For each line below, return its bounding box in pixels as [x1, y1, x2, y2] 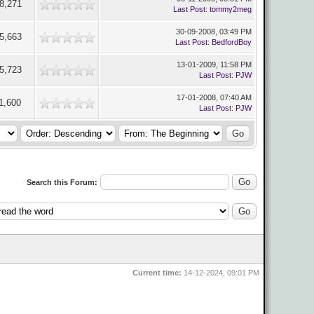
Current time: [132, 268, 182, 277]
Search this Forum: [27, 178, 97, 186]
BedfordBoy [212, 38, 252, 46]
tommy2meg [210, 5, 252, 13]
